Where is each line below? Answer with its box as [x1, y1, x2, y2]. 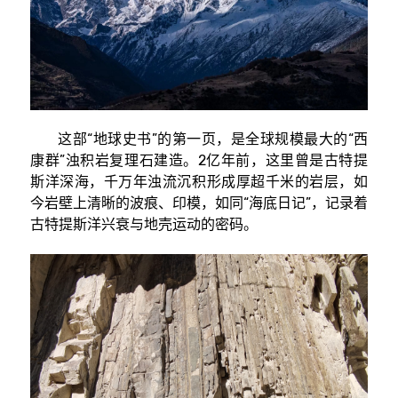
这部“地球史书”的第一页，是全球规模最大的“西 [30, 130, 368, 147]
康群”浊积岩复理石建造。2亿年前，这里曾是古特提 [30, 151, 368, 169]
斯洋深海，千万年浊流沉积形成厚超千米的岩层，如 [30, 172, 368, 190]
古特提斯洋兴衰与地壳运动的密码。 [30, 215, 258, 233]
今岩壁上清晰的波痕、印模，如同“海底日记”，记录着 [30, 194, 368, 211]
